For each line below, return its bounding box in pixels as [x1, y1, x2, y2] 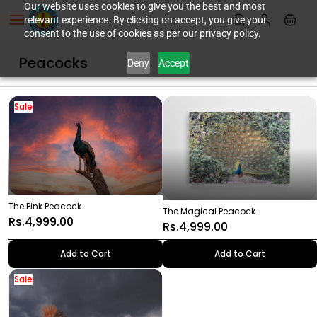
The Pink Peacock [8, 200, 81, 212]
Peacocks [19, 53, 88, 73]
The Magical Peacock [163, 205, 255, 218]
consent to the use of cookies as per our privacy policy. [23, 28, 261, 39]
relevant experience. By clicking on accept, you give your [23, 14, 267, 25]
